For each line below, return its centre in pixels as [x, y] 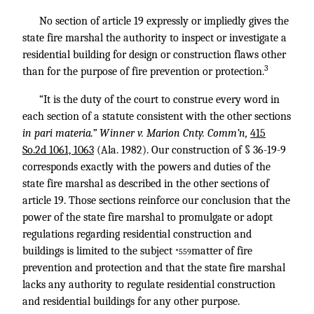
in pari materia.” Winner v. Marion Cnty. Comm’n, [136, 133]
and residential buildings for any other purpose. [131, 301]
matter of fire [222, 251]
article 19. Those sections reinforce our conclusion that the [156, 200]
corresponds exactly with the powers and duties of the [146, 167]
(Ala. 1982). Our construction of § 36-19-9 [190, 150]
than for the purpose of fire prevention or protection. [143, 71]
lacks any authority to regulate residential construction [149, 285]
